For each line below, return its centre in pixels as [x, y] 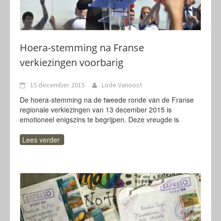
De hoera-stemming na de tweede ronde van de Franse [107, 100]
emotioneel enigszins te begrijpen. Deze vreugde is [99, 119]
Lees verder [41, 140]
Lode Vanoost [122, 85]
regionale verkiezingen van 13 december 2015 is [96, 110]
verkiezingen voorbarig [72, 62]
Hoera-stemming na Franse [82, 48]
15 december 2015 [57, 85]
